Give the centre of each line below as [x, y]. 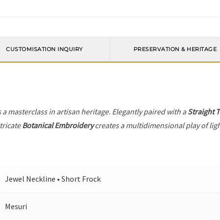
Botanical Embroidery [58, 125]
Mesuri [16, 206]
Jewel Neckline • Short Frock [53, 179]
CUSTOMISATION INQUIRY [44, 49]
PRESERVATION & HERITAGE [175, 49]
